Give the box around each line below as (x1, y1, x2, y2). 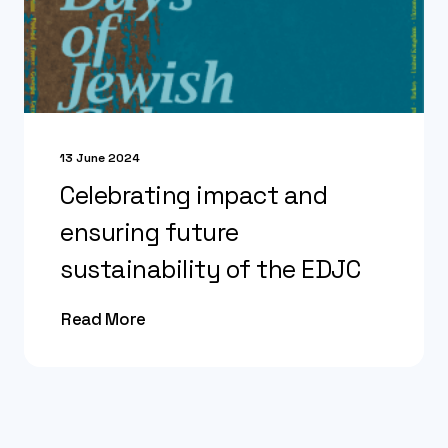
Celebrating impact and (60, 179, 328, 211)
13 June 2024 (60, 149, 140, 166)
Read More (61, 308, 146, 331)
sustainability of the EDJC (60, 253, 361, 285)
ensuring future (60, 216, 239, 248)
